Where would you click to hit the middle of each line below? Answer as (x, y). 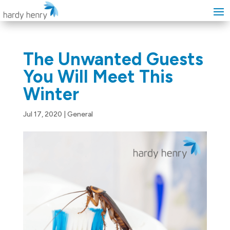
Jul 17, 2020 (42, 114)
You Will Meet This (98, 77)
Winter (51, 94)
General (80, 114)
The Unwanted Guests (113, 59)
